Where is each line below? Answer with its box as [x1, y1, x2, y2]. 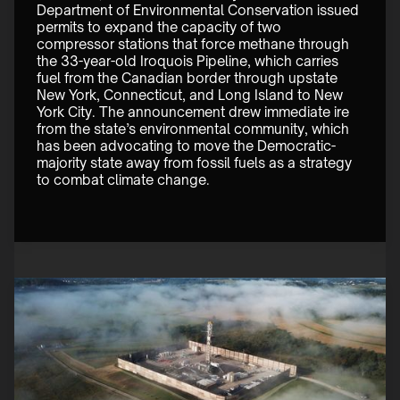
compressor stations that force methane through [37, 36, 353, 54]
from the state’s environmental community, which [37, 121, 353, 138]
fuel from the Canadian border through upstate [37, 70, 341, 87]
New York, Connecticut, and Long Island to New [37, 87, 346, 104]
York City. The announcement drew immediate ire [37, 104, 353, 121]
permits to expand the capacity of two [37, 19, 285, 37]
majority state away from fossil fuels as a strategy [37, 154, 355, 172]
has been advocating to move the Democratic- [37, 137, 336, 155]
